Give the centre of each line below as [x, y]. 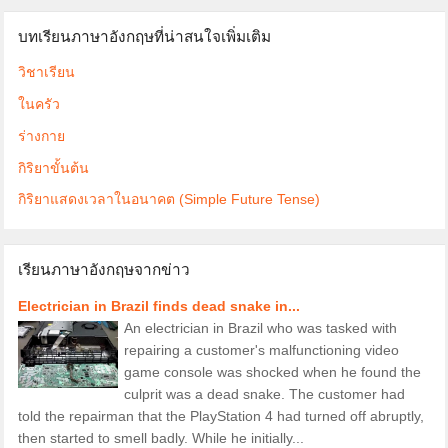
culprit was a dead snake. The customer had [264, 393]
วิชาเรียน [46, 72]
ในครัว [38, 103]
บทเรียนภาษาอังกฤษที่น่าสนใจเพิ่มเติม [144, 34]
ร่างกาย [41, 135]
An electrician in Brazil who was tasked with [260, 327]
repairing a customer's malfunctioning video [261, 349]
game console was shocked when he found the [272, 371]
